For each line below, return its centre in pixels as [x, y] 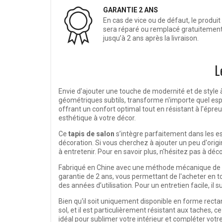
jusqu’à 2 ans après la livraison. [151, 38]
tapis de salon [91, 134]
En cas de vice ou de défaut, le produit [162, 21]
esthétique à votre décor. [97, 118]
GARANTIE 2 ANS [131, 10]
